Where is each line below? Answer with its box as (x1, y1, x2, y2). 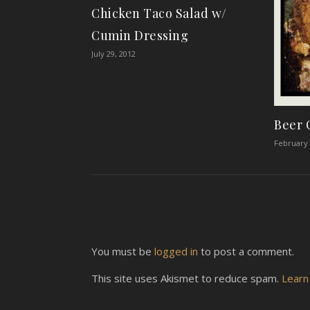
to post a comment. (198, 244, 294, 258)
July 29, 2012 (91, 48, 136, 59)
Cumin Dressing (91, 26, 188, 44)
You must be (91, 244, 154, 258)
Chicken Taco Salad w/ (91, 4, 227, 21)
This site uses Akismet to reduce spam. (91, 271, 282, 285)
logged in (154, 244, 198, 258)
